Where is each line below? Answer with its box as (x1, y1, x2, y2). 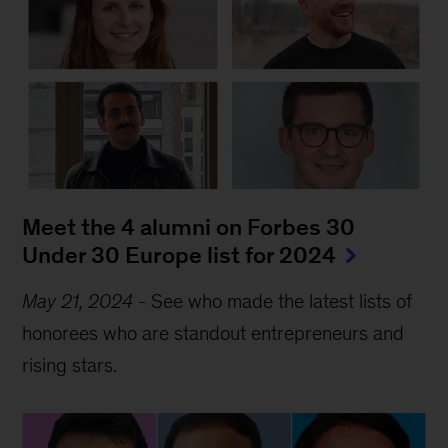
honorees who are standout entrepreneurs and (22, 322, 405, 345)
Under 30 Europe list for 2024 (22, 242, 337, 269)
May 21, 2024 (22, 290, 134, 313)
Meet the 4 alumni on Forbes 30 (22, 214, 361, 241)
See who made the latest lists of (151, 290, 413, 313)
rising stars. (22, 354, 118, 377)
